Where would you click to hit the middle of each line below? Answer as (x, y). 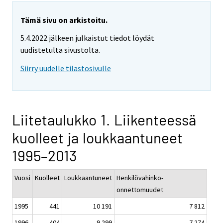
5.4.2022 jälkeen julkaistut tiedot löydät (87, 38)
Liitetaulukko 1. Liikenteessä (104, 120)
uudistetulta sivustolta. (60, 50)
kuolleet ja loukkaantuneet (97, 138)
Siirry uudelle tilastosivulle (66, 68)
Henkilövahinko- (140, 178)
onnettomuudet (140, 190)
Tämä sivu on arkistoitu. (64, 20)
